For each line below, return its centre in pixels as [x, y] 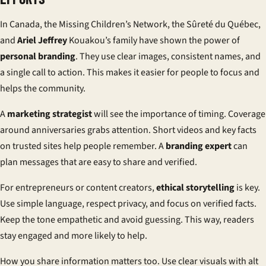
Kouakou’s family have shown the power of [153, 40]
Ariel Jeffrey [42, 40]
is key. [247, 188]
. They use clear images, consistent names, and [168, 56]
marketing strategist [50, 114]
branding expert [199, 146]
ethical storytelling [195, 188]
